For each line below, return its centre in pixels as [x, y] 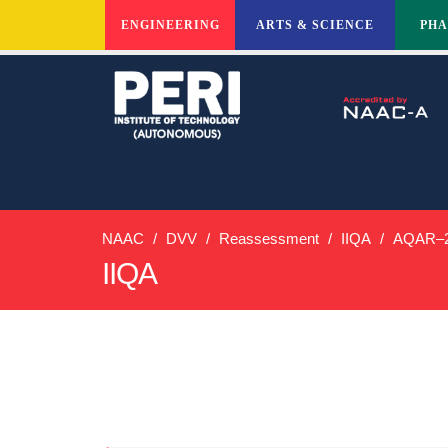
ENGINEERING [170, 25]
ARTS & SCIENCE [315, 25]
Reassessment [269, 238]
